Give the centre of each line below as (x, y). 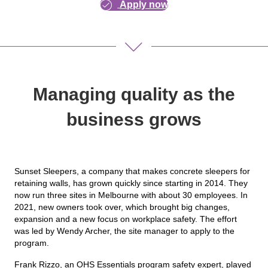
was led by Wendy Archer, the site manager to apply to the (124, 231)
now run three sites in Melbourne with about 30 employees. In (131, 195)
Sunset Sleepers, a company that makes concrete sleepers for (132, 171)
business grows (134, 119)
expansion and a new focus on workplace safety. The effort (126, 219)
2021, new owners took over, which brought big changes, (122, 207)
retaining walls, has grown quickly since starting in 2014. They (131, 183)
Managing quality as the (134, 94)
